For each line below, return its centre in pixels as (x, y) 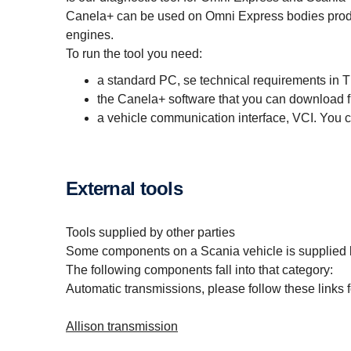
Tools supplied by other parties (150, 232)
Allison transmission (122, 326)
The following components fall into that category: (199, 270)
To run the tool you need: (134, 54)
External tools (130, 188)
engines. (90, 35)
